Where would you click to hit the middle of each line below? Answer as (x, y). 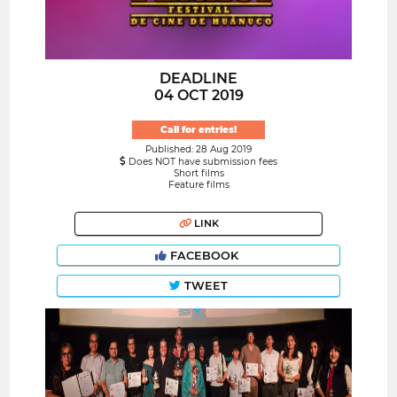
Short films (198, 173)
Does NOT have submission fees (202, 161)
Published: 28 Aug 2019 (198, 149)
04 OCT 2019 (198, 96)
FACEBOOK (204, 255)
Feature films (198, 184)
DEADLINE (198, 79)
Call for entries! (198, 129)
